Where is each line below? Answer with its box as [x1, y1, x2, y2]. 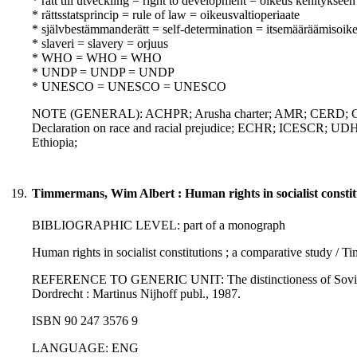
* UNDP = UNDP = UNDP [32, 65, 175, 80]
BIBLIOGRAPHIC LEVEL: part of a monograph [32, 218, 285, 233]
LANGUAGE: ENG [32, 341, 139, 355]
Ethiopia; [32, 135, 77, 150]
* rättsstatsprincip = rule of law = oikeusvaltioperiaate [32, 8, 300, 22]
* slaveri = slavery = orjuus [32, 37, 168, 51]
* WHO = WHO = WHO [32, 51, 162, 65]
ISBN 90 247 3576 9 [32, 314, 138, 328]
